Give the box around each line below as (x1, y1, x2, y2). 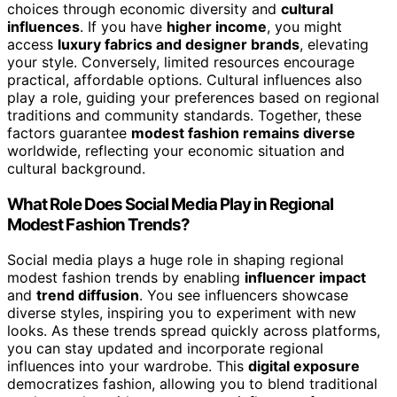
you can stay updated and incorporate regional (7, 339, 323, 358)
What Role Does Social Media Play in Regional (7, 193, 333, 214)
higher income (167, 17, 267, 35)
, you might (267, 17, 342, 35)
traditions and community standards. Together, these (7, 105, 362, 124)
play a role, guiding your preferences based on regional (7, 88, 379, 106)
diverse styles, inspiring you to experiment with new (7, 304, 356, 323)
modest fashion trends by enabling (7, 269, 245, 287)
